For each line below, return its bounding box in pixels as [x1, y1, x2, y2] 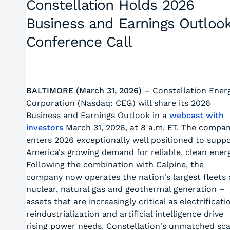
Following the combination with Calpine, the [26, 160, 204, 169]
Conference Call [26, 33, 132, 50]
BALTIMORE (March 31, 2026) [26, 86, 142, 95]
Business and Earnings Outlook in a [26, 110, 169, 120]
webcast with [169, 110, 224, 120]
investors [26, 123, 63, 132]
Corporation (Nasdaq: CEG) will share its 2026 [26, 98, 210, 108]
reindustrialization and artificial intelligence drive [26, 209, 223, 219]
